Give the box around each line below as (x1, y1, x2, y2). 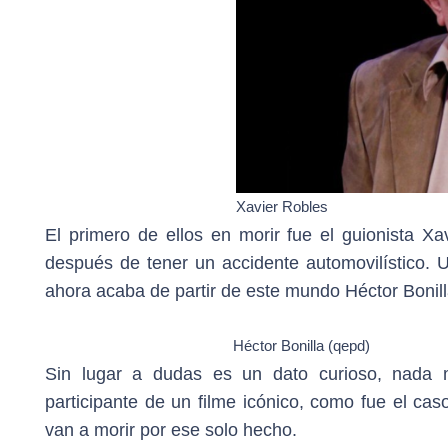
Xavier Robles (235, 198, 328, 215)
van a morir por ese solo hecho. (45, 420, 297, 440)
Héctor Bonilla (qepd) (232, 337, 370, 354)
